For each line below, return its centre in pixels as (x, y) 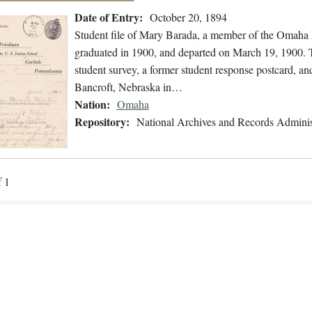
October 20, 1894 (188, 17)
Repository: (102, 122)
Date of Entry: (108, 17)
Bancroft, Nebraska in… (128, 87)
